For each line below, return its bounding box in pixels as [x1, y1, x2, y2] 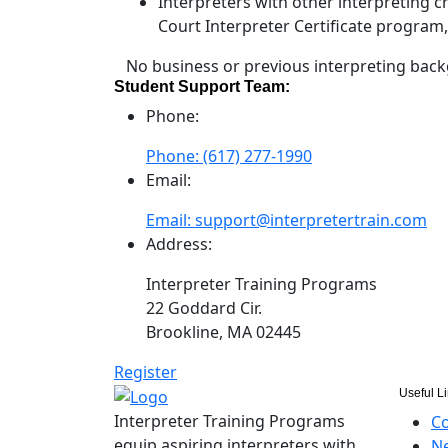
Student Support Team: [114, 77, 290, 95]
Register [114, 360, 177, 383]
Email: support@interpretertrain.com [146, 208, 427, 231]
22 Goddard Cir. [146, 296, 262, 319]
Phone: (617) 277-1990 [146, 144, 312, 167]
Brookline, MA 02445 [146, 320, 301, 343]
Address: [146, 232, 212, 255]
